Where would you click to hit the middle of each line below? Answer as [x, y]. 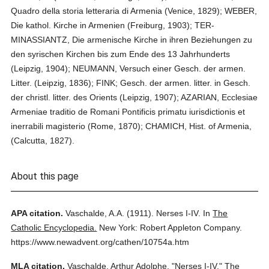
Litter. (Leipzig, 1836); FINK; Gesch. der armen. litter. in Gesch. [131, 83]
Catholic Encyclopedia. [54, 228]
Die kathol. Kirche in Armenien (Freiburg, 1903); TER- [113, 25]
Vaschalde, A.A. [95, 213]
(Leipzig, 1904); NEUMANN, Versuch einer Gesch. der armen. [128, 68]
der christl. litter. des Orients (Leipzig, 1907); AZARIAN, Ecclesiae [134, 97]
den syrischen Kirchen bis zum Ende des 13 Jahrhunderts [121, 54]
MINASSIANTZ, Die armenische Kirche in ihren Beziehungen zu [132, 40]
